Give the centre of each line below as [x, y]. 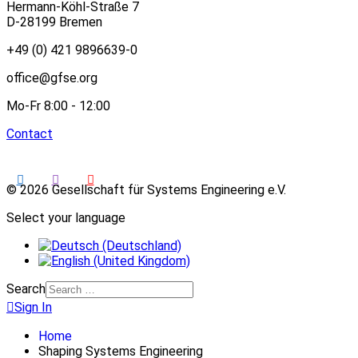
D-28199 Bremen [54, 22]
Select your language [66, 217]
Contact [30, 134]
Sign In [33, 307]
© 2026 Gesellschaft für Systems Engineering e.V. [146, 189]
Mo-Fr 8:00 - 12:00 [58, 106]
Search [26, 288]
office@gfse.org [52, 78]
